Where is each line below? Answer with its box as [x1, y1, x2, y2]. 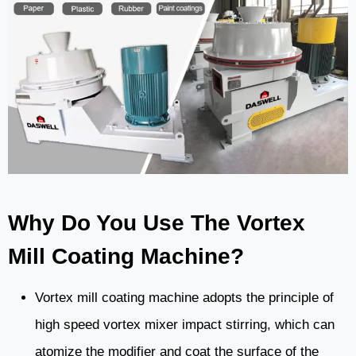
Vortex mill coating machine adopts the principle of [35, 290, 334, 306]
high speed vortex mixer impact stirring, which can [35, 317, 335, 333]
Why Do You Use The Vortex [8, 211, 305, 236]
